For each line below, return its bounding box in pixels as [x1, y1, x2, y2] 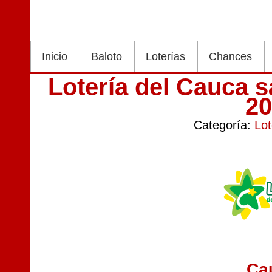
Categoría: [194, 118, 255, 132]
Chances [209, 50, 252, 63]
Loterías [146, 50, 185, 63]
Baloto [91, 50, 122, 63]
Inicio [42, 50, 67, 63]
